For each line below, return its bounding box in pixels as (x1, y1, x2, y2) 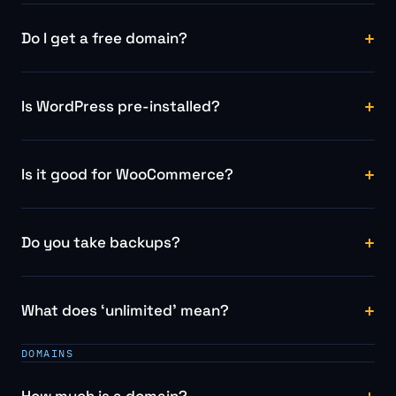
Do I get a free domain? (21, 27, 187, 48)
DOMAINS (21, 346, 74, 360)
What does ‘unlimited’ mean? (21, 300, 229, 320)
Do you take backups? (21, 232, 180, 252)
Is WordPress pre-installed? (21, 95, 220, 116)
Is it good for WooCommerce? (21, 164, 233, 184)
